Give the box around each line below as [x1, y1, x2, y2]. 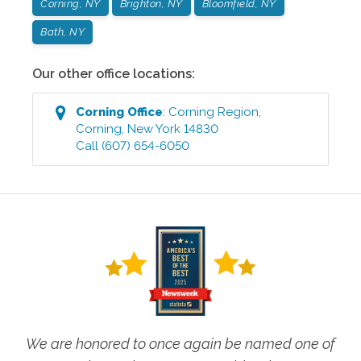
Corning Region [168, 105, 259, 119]
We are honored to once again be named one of [26, 335, 335, 353]
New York [127, 122, 181, 136]
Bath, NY [40, 26, 85, 38]
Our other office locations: [32, 66, 195, 81]
